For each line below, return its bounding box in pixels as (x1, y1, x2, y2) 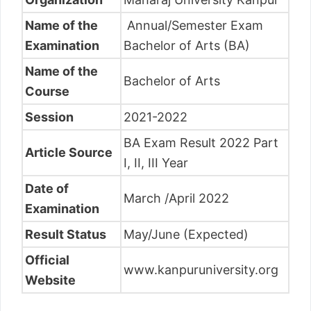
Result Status (25, 227, 109, 242)
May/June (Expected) (124, 227, 249, 242)
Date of (25, 181, 69, 196)
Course (25, 84, 72, 99)
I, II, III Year (124, 155, 188, 171)
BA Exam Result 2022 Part (124, 135, 278, 151)
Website (25, 273, 78, 288)
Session (25, 110, 74, 125)
